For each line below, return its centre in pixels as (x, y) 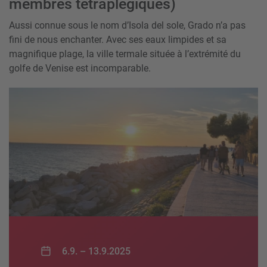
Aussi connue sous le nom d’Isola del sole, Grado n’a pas (127, 26)
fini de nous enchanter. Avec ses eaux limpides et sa (118, 40)
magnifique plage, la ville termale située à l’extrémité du (125, 54)
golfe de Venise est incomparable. (80, 69)
